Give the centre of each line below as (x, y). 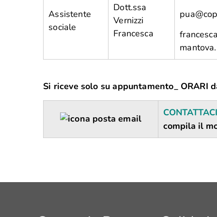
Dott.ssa (130, 7)
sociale (62, 27)
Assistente (70, 14)
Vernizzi (129, 20)
